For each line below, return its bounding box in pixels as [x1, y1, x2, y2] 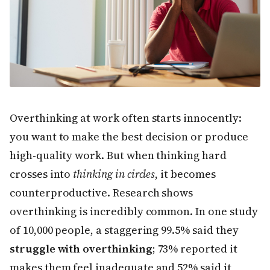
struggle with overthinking [10, 241, 152, 257]
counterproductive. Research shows [10, 185, 193, 201]
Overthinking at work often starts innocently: [10, 110, 242, 126]
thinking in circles [73, 166, 155, 182]
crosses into [10, 166, 74, 182]
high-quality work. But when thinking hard [10, 148, 227, 163]
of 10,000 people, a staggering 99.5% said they [10, 222, 239, 238]
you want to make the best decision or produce [10, 129, 248, 145]
